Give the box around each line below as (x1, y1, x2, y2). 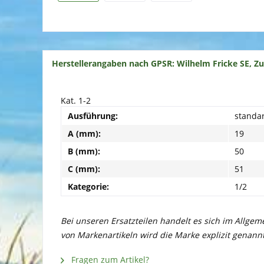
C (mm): (68, 163, 100, 174)
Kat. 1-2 (61, 95, 91, 106)
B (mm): (68, 146, 100, 157)
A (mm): (68, 128, 101, 139)
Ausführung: (68, 110, 118, 121)
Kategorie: (68, 181, 109, 192)
